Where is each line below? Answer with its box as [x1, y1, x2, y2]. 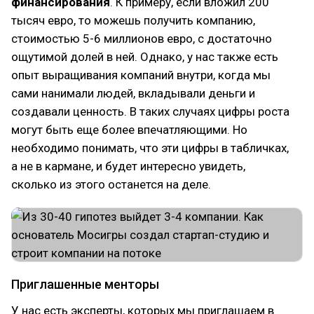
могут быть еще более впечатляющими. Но [11, 123, 247, 137]
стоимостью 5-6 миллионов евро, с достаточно [11, 32, 272, 46]
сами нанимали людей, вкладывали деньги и [11, 86, 255, 100]
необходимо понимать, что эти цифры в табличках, [11, 141, 289, 155]
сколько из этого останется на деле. [11, 177, 211, 191]
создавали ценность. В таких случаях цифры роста [11, 104, 289, 118]
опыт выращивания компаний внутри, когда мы [11, 68, 271, 82]
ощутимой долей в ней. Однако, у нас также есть [11, 50, 278, 64]
